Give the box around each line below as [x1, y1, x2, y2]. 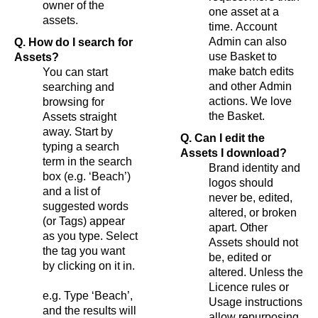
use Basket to [209, 50, 277, 62]
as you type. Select [43, 229, 138, 242]
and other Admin [209, 79, 292, 92]
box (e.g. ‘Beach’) [43, 170, 131, 182]
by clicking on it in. [43, 259, 135, 272]
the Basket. [209, 109, 265, 122]
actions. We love [209, 94, 292, 107]
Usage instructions [209, 295, 302, 308]
